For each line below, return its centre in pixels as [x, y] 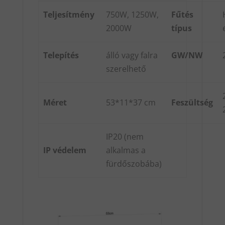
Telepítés [61, 55]
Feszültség [192, 103]
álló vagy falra [132, 55]
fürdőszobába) [134, 164]
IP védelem [65, 150]
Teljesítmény [70, 15]
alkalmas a [126, 150]
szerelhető [126, 69]
